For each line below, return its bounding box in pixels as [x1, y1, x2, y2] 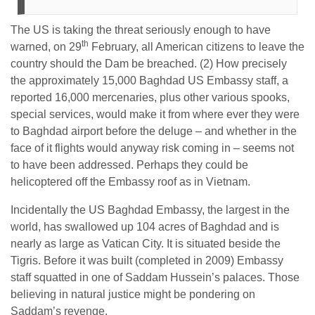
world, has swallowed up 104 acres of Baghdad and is [11, 221, 279, 233]
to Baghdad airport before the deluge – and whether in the [11, 125, 297, 137]
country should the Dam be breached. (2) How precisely [11, 58, 287, 70]
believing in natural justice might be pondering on [11, 288, 255, 300]
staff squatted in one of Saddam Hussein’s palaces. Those [11, 271, 300, 283]
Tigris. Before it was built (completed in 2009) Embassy [11, 255, 283, 266]
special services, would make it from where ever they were [11, 108, 300, 120]
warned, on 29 [11, 41, 82, 53]
